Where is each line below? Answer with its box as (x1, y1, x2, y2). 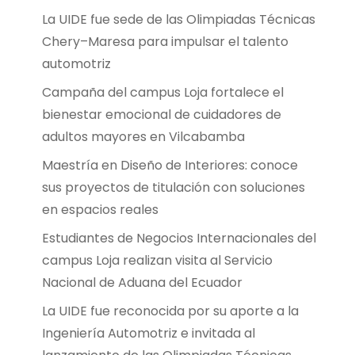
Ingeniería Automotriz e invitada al (41, 323, 255, 342)
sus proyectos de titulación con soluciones (41, 177, 305, 197)
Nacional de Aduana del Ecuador (41, 273, 242, 292)
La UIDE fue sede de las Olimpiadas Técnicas (41, 10, 315, 29)
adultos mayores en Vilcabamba (41, 127, 245, 146)
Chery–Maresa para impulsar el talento (41, 32, 288, 51)
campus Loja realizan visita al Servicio (41, 250, 273, 269)
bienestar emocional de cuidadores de (41, 105, 281, 124)
